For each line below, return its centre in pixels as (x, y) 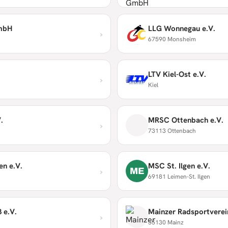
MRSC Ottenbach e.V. (186, 120)
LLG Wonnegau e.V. (182, 28)
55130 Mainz (166, 222)
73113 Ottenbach (172, 131)
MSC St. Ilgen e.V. (179, 166)
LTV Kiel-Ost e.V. (177, 74)
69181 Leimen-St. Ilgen (179, 176)
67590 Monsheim (172, 39)
